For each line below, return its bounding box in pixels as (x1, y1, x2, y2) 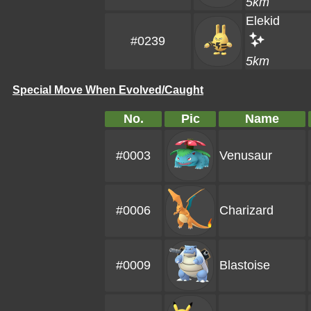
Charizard (219, 203, 274, 217)
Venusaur (219, 149, 272, 162)
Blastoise (219, 258, 270, 272)
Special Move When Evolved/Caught (12, 84, 203, 96)
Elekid (246, 14, 280, 28)
